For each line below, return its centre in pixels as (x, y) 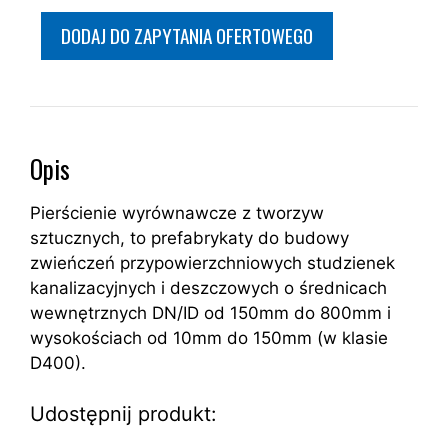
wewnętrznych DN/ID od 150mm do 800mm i (210, 313)
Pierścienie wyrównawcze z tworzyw (177, 213)
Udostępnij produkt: (123, 413)
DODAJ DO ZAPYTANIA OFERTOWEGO (187, 36)
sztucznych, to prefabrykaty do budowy (189, 238)
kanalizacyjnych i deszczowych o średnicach (208, 288)
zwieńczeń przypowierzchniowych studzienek (212, 263)
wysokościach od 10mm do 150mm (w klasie (209, 338)
